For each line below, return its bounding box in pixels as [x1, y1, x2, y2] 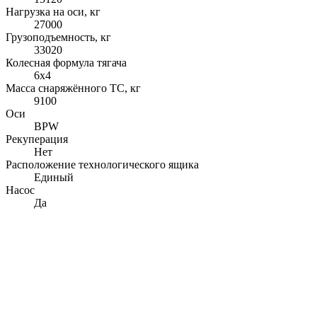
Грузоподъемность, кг [6, 30, 111, 43]
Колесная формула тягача [6, 56, 127, 69]
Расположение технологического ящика [6, 158, 199, 171]
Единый [34, 171, 74, 183]
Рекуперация [6, 132, 68, 145]
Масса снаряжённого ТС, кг [6, 81, 141, 94]
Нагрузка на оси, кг [6, 5, 100, 18]
